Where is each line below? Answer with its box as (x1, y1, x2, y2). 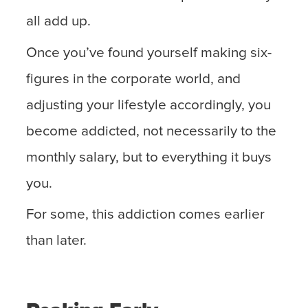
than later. (26, 233, 87, 247)
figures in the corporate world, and (26, 71, 241, 86)
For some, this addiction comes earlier (26, 207, 265, 221)
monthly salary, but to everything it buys (26, 150, 272, 164)
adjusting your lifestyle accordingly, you (26, 98, 272, 112)
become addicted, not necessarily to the (26, 124, 277, 138)
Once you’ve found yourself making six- (26, 45, 272, 60)
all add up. (26, 14, 91, 29)
